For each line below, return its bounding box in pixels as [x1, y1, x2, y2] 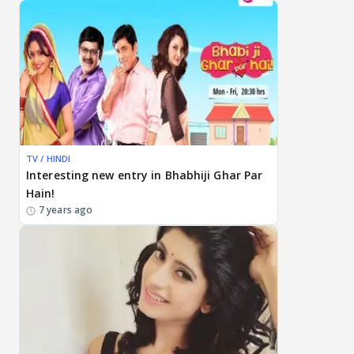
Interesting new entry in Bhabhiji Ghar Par [26, 167, 263, 183]
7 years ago [39, 202, 93, 217]
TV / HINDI [26, 152, 70, 164]
